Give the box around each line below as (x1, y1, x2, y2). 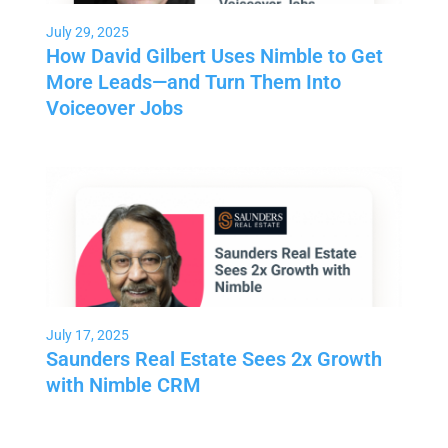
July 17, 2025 (45, 326, 129, 343)
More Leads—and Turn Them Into (45, 69, 341, 94)
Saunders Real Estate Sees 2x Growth (45, 346, 382, 371)
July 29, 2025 (45, 23, 129, 40)
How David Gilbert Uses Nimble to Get (45, 43, 383, 68)
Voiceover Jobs (45, 95, 183, 120)
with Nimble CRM (45, 372, 201, 397)
